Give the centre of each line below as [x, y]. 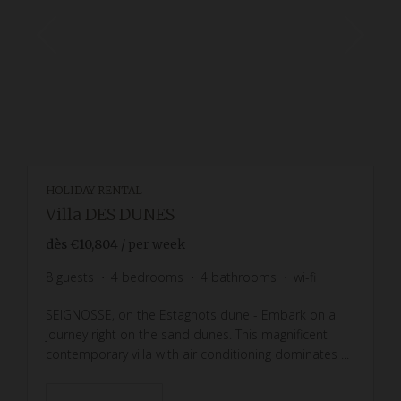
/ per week [153, 244]
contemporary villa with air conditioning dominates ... [197, 354]
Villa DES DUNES [110, 214]
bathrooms [244, 277]
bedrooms [153, 277]
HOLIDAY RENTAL [94, 190]
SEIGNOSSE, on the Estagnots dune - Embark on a [191, 314]
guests [75, 277]
